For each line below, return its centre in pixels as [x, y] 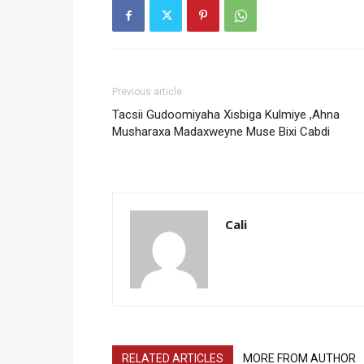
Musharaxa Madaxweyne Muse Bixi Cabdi [221, 132]
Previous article [147, 92]
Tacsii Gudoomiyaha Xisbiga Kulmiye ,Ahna [226, 115]
